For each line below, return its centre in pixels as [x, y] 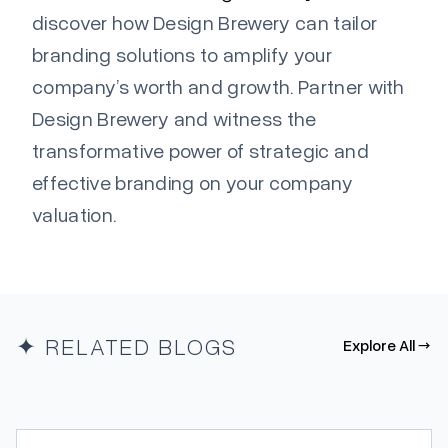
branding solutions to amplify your [182, 54]
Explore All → [386, 345]
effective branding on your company [192, 182]
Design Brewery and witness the [174, 118]
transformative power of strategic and [200, 150]
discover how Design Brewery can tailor [205, 22]
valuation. [74, 214]
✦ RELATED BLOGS [126, 345]
